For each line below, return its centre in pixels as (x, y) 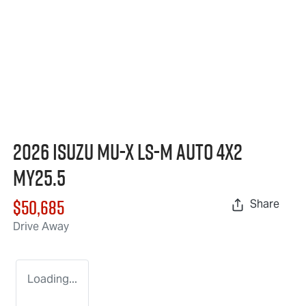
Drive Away (41, 227)
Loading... (52, 279)
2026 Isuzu (55, 152)
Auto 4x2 (208, 152)
